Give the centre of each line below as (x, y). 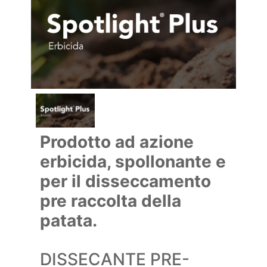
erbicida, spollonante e (133, 162)
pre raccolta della (111, 201)
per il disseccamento (126, 181)
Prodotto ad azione (117, 142)
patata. (69, 221)
